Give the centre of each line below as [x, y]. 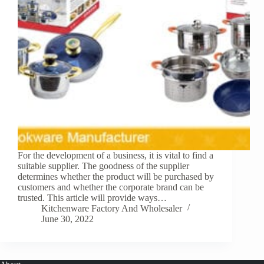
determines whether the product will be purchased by [116, 177]
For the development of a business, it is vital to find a [115, 156]
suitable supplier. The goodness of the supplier [103, 166]
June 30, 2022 [67, 219]
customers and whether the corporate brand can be [111, 187]
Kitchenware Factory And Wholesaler [112, 209]
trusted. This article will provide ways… [92, 198]
